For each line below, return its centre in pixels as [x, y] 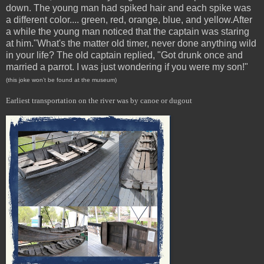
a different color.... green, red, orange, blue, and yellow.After [129, 19]
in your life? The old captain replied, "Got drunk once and [124, 55]
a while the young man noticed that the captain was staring [128, 31]
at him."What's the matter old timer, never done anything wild [131, 43]
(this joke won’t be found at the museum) [61, 80]
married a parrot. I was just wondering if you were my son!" [127, 67]
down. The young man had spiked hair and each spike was [128, 8]
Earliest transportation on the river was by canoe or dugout [99, 100]
